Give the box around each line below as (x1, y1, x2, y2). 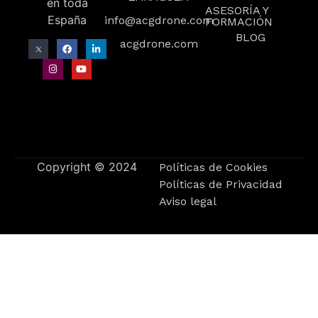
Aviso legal (159, 194, 216, 208)
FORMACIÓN (204, 14, 273, 28)
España (48, 13, 87, 28)
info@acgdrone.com (104, 13, 214, 27)
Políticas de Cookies (159, 160, 268, 174)
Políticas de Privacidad (159, 177, 283, 191)
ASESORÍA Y (204, 3, 268, 17)
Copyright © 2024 (36, 159, 137, 174)
